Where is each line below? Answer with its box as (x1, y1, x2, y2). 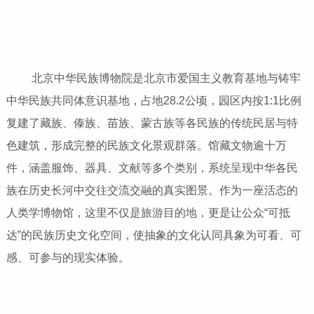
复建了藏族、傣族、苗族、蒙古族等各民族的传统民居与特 (6, 117, 298, 130)
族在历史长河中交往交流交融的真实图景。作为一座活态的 (6, 184, 298, 197)
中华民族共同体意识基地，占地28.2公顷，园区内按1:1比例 (6, 95, 301, 107)
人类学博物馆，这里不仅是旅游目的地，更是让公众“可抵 (6, 207, 290, 219)
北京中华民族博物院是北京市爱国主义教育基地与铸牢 (11, 72, 301, 85)
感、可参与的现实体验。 (6, 252, 130, 264)
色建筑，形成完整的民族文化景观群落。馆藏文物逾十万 (6, 139, 287, 152)
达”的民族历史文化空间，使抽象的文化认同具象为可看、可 (6, 229, 301, 242)
